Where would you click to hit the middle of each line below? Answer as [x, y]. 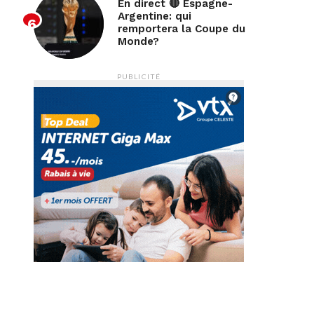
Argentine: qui [155, 16]
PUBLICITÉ [139, 76]
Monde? [138, 41]
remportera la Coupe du [182, 29]
